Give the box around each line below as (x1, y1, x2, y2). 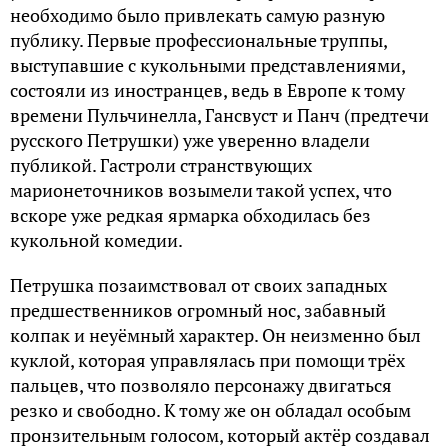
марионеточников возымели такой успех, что (10, 178, 392, 203)
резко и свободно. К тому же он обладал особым (10, 398, 411, 423)
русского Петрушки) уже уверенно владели (10, 128, 370, 153)
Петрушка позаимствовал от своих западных (10, 273, 387, 298)
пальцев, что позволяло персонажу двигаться (10, 373, 392, 398)
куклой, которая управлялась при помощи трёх (10, 348, 405, 373)
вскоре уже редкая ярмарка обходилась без (10, 203, 371, 228)
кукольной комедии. (10, 228, 183, 253)
